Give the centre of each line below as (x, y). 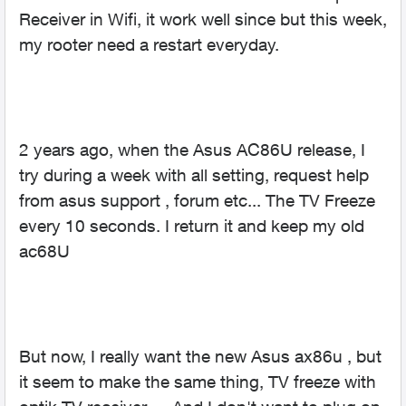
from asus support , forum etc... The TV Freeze (197, 200)
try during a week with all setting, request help (194, 175)
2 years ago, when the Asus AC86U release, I (192, 150)
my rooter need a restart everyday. (149, 44)
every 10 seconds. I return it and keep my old (192, 226)
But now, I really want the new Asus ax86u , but (200, 356)
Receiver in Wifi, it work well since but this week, (203, 19)
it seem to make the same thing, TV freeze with (198, 382)
